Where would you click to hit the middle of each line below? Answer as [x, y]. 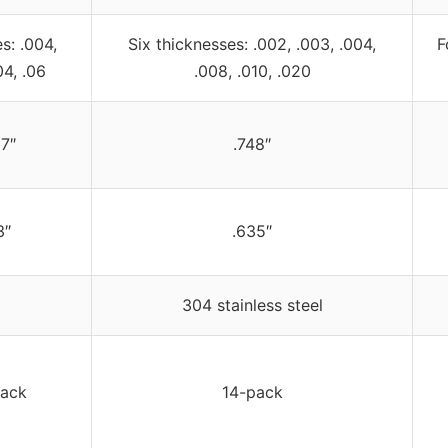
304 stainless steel [252, 304]
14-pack [252, 391]
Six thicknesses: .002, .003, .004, [252, 43]
